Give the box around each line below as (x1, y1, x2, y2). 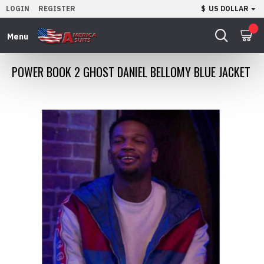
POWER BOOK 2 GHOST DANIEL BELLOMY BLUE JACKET (12, 63, 250, 81)
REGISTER (38, 4, 75, 13)
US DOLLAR (209, 4, 249, 13)
